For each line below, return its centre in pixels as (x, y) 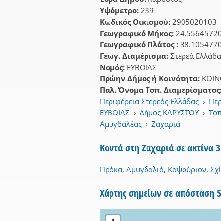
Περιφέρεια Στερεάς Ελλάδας (149, 101)
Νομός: (113, 67)
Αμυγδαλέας (121, 124)
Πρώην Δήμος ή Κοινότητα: (151, 78)
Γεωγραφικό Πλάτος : (140, 44)
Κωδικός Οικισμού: (136, 21)
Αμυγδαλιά (145, 169)
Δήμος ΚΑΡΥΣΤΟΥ (169, 112)
